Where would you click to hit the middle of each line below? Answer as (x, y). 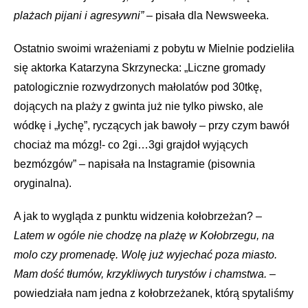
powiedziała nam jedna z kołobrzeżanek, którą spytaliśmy (154, 294)
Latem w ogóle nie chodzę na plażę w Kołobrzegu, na (144, 236)
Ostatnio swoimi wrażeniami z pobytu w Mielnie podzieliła (154, 49)
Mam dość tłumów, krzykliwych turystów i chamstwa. (140, 274)
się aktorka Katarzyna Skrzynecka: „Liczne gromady (140, 68)
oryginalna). (43, 184)
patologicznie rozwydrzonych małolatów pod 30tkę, (138, 87)
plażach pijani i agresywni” (79, 16)
